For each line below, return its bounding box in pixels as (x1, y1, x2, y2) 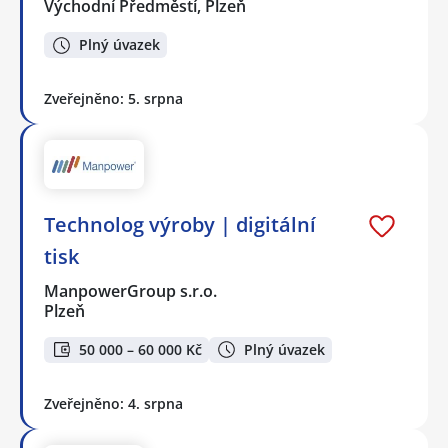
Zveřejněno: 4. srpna (44, 394, 183, 414)
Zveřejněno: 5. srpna (44, 89, 183, 109)
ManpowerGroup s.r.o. (44, 279, 219, 302)
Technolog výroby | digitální (44, 210, 316, 238)
